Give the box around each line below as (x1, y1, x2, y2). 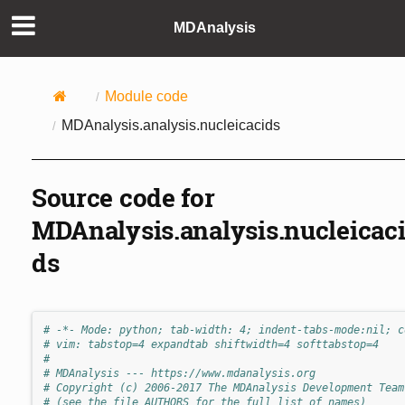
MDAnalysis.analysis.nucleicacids (61, 117, 280, 133)
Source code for (31, 180, 215, 214)
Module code (104, 88, 188, 104)
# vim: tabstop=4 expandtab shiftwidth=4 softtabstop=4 (42, 337, 379, 351)
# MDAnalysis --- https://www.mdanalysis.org (42, 366, 316, 380)
